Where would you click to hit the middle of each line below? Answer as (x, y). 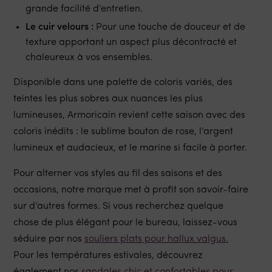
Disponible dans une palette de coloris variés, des (123, 83)
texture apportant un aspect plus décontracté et (131, 43)
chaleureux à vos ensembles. (89, 58)
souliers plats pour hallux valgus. (156, 240)
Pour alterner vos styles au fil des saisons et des (117, 174)
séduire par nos (49, 240)
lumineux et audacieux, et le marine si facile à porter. (130, 148)
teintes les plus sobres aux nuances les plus (108, 99)
